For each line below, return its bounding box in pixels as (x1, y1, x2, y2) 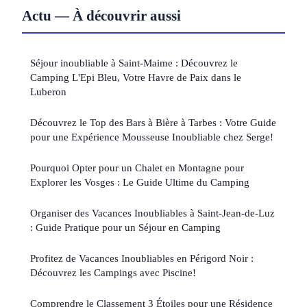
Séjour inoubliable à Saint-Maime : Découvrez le (30, 57, 238, 69)
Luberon (30, 86, 66, 98)
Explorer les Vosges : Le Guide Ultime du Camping (30, 176, 249, 188)
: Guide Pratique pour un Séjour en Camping (30, 221, 221, 234)
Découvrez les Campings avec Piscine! (30, 267, 196, 279)
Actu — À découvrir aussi (22, 8, 181, 24)
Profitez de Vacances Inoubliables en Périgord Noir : (30, 252, 254, 265)
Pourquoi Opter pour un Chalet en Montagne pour (30, 162, 244, 174)
